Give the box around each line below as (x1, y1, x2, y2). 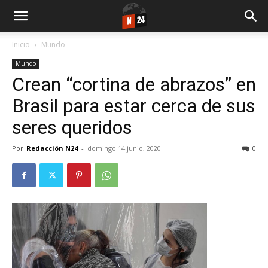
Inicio (12, 39, 30, 50)
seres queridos (12, 116, 132, 139)
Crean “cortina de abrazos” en (12, 73, 256, 96)
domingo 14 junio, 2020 (87, 144, 161, 153)
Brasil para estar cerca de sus (12, 95, 255, 117)
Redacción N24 (26, 144, 78, 153)
